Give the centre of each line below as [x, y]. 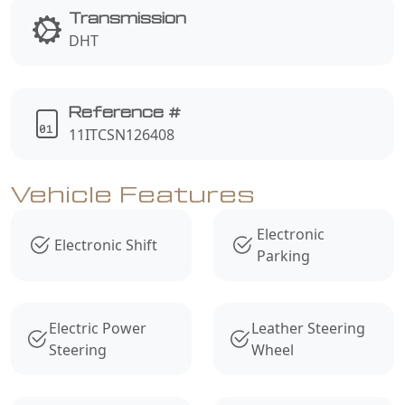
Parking [283, 255]
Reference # [125, 113]
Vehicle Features [133, 195]
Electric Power [97, 328]
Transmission [127, 19]
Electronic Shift [106, 245]
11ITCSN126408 [122, 134]
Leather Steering [308, 328]
